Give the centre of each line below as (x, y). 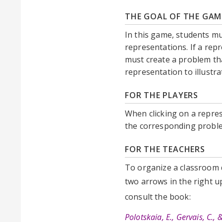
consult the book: (159, 196)
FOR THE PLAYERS (162, 95)
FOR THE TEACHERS (165, 149)
